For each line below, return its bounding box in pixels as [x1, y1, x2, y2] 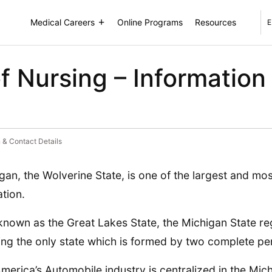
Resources [195, 17, 236, 27]
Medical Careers [30, 17, 95, 27]
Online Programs [117, 17, 183, 27]
